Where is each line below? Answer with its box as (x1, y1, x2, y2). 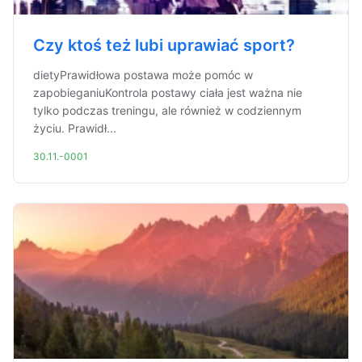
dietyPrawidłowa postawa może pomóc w (33, 68, 253, 82)
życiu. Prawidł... (33, 121, 116, 135)
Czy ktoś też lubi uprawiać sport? (33, 36, 295, 55)
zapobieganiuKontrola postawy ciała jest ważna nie (33, 86, 302, 99)
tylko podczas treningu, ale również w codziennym (33, 103, 301, 117)
